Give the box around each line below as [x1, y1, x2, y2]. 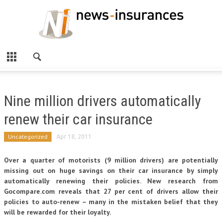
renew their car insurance [4, 111, 153, 128]
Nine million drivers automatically [4, 92, 201, 110]
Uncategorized [8, 133, 48, 140]
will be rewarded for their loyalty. [4, 208, 111, 217]
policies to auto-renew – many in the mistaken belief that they [4, 197, 218, 206]
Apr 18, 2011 [56, 133, 92, 140]
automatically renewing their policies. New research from [4, 176, 218, 185]
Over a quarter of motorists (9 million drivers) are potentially [4, 156, 218, 165]
